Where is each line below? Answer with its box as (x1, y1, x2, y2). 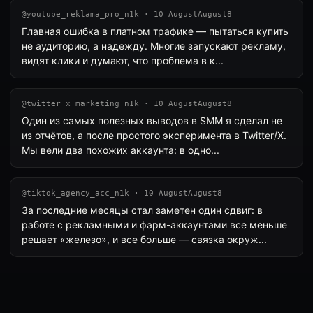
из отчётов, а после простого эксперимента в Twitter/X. (22, 129, 286, 141)
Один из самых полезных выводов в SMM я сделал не (22, 115, 282, 126)
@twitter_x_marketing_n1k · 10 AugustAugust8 (22, 99, 232, 108)
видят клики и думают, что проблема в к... (22, 54, 224, 66)
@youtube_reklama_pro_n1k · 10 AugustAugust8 (22, 10, 232, 19)
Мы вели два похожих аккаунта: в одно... (22, 144, 219, 156)
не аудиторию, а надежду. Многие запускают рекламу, (22, 40, 286, 52)
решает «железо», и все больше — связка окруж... (22, 233, 267, 245)
